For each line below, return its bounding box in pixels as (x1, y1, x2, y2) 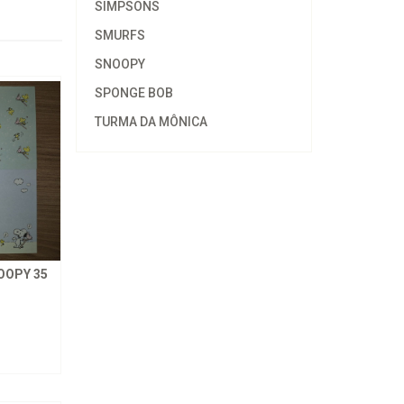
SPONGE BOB (94, 86, 173, 100)
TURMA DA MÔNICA (94, 115, 207, 129)
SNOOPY (94, 57, 145, 71)
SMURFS (94, 28, 145, 42)
